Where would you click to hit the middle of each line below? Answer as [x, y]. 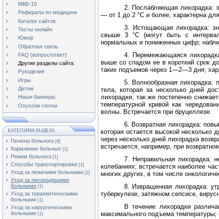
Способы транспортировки [44, 164]
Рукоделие [31, 72]
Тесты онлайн [35, 29]
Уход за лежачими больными [47, 172]
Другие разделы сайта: [46, 63]
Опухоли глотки [38, 105]
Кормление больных [36, 149]
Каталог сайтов [37, 21]
